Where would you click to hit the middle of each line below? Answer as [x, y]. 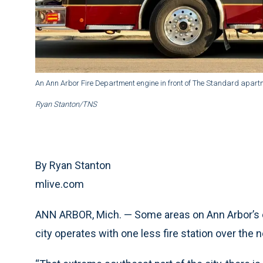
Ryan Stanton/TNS [66, 104]
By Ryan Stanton [73, 166]
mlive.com [60, 184]
